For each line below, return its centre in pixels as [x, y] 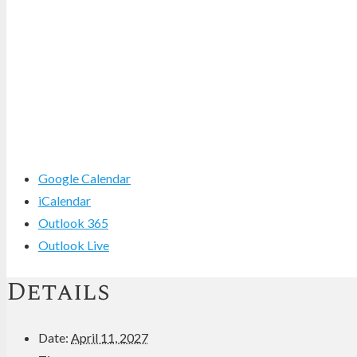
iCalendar [65, 200]
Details [58, 292]
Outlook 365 [73, 222]
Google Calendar [84, 178]
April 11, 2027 [110, 338]
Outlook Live [74, 245]
